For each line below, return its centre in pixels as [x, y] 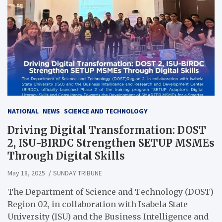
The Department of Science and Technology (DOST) [111, 192]
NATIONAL [23, 111]
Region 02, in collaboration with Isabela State [98, 204]
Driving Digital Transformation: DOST [107, 130]
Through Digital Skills [66, 156]
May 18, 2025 [26, 173]
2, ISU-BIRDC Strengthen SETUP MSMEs [111, 143]
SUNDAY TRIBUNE [78, 173]
